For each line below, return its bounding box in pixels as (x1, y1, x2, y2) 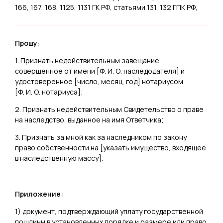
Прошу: (15, 38, 40, 48)
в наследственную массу (15, 153, 99, 163)
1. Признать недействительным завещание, (15, 55, 161, 65)
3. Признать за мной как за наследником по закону (15, 132, 187, 142)
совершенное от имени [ (15, 66, 100, 76)
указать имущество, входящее (103, 142, 206, 152)
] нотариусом (137, 76, 183, 86)
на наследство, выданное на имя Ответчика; (15, 114, 164, 124)
